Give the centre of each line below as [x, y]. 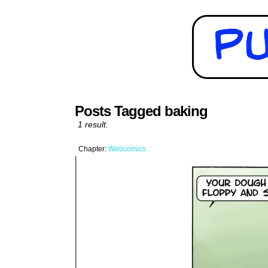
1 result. [93, 124]
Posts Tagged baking [141, 111]
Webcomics [127, 149]
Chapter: [93, 149]
